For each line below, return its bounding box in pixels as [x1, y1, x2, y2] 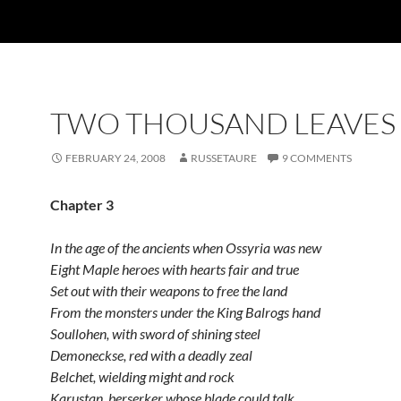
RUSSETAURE [191, 151, 257, 165]
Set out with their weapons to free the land [50, 282, 287, 299]
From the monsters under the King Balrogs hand [50, 303, 320, 320]
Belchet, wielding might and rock [50, 368, 235, 385]
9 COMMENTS [282, 151, 352, 165]
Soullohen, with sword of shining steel [50, 325, 260, 342]
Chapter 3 [50, 196, 114, 213]
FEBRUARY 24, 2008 [65, 151, 166, 165]
